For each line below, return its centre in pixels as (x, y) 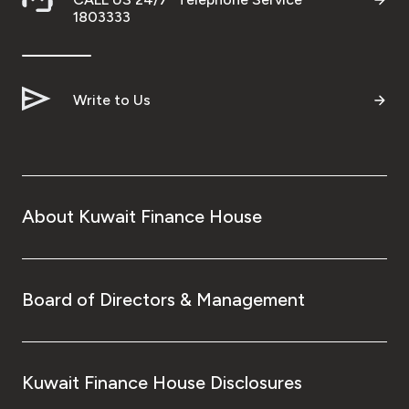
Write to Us (112, 100)
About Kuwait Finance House (142, 216)
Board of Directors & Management (163, 299)
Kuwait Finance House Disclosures (162, 382)
